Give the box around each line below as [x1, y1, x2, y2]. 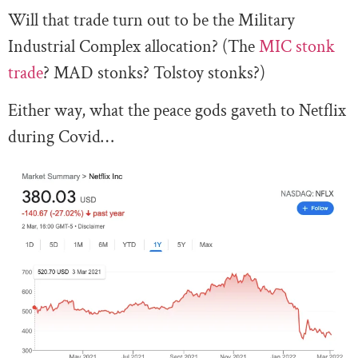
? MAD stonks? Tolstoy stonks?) [43, 61, 265, 85]
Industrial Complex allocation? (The [8, 34, 259, 58]
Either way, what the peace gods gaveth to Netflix [8, 98, 346, 122]
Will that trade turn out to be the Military [8, 8, 295, 32]
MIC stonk [259, 34, 335, 58]
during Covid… [8, 125, 113, 149]
